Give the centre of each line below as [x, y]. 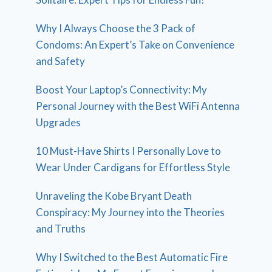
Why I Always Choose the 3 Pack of [116, 28]
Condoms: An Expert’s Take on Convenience [135, 44]
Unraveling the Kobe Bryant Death [114, 195]
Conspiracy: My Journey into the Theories [131, 212]
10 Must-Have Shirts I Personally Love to [129, 151]
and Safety [61, 61]
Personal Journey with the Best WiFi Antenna [138, 106]
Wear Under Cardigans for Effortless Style [133, 167]
